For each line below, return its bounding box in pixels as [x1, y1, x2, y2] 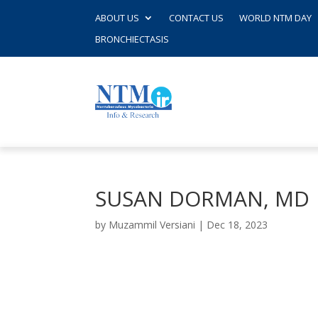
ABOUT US [95, 11, 140, 24]
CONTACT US [169, 11, 224, 24]
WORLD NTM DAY [239, 11, 312, 24]
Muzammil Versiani [109, 218, 196, 232]
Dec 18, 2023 [207, 218, 268, 232]
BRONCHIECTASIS [95, 33, 170, 45]
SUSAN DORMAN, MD [95, 184, 310, 214]
